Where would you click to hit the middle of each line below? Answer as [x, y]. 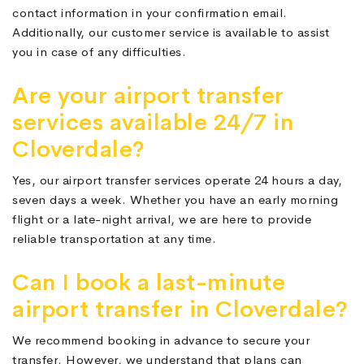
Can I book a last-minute [149, 283]
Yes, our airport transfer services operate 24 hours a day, [177, 180]
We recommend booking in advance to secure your [161, 340]
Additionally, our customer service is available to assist [171, 32]
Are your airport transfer [148, 96]
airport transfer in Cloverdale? [180, 310]
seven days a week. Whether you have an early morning [175, 200]
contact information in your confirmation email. [150, 13]
